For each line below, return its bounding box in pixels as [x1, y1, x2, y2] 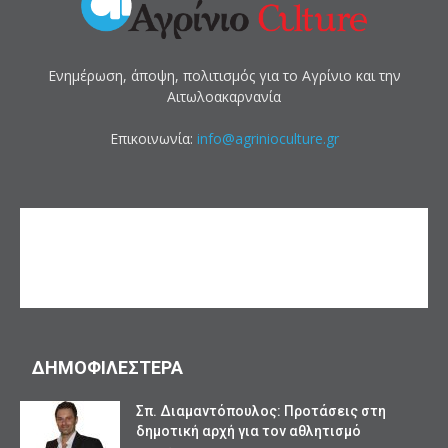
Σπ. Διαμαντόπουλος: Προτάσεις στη [136, 402, 386, 419]
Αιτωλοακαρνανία [167, 86, 281, 106]
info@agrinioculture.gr [196, 128, 339, 148]
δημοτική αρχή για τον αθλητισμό [136, 422, 361, 439]
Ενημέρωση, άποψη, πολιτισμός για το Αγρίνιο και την [47, 65, 401, 85]
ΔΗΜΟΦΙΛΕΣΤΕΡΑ [32, 356, 183, 378]
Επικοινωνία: [109, 128, 197, 148]
